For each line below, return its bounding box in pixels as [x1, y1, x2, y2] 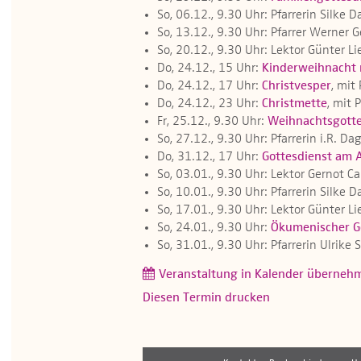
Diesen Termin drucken [143, 292, 270, 305]
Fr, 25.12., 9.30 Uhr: [157, 115, 268, 128]
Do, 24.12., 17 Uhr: [157, 80, 262, 93]
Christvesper [262, 80, 331, 93]
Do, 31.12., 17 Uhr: [157, 151, 262, 164]
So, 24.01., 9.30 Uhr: [157, 222, 271, 234]
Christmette [262, 98, 327, 110]
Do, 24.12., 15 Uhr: [157, 62, 262, 75]
